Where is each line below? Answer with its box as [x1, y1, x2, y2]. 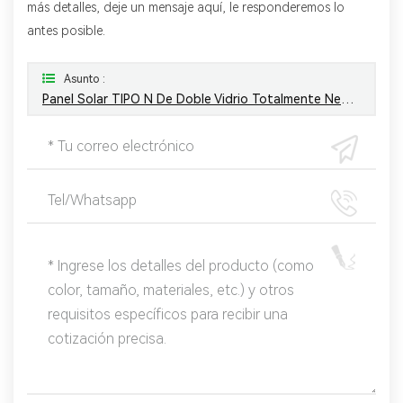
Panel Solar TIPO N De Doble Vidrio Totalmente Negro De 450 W [341, 92, 354, 107]
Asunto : [64, 73, 105, 86]
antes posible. [27, 22, 105, 38]
